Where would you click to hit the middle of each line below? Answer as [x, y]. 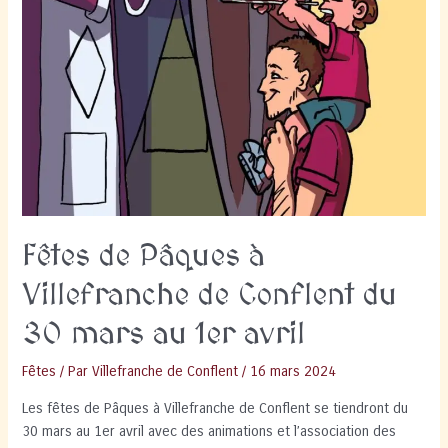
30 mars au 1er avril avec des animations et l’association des [209, 431]
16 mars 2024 [293, 372]
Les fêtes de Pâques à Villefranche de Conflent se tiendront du [215, 408]
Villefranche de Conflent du [210, 296]
